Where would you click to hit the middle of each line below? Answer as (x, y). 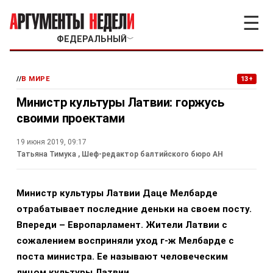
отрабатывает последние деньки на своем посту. (134, 209)
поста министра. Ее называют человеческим (122, 257)
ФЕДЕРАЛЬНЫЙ (91, 39)
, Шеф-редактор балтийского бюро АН (151, 154)
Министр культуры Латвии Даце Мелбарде (117, 193)
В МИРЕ (36, 79)
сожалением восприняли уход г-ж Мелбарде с (125, 241)
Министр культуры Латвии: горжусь (120, 102)
